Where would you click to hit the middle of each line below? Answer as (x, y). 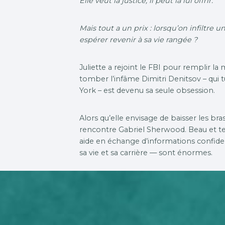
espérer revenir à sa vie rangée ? (139, 39)
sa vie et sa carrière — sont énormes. (146, 152)
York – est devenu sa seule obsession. (147, 90)
